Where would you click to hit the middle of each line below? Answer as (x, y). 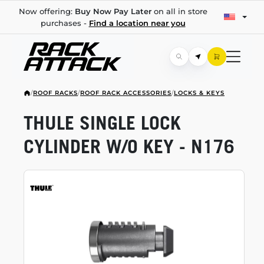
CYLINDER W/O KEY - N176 (129, 146)
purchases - (65, 23)
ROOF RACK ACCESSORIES (126, 93)
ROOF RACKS (55, 93)
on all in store (179, 11)
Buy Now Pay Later (113, 11)
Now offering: (47, 11)
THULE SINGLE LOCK (102, 123)
